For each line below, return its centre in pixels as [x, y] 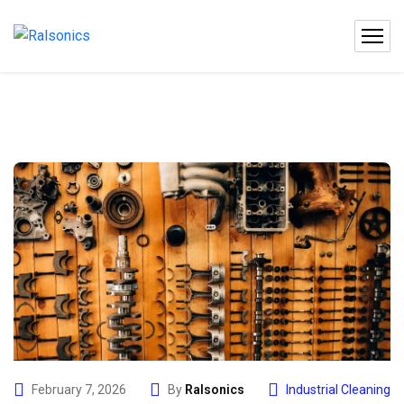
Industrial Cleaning [338, 389]
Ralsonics [215, 389]
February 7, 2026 [79, 389]
